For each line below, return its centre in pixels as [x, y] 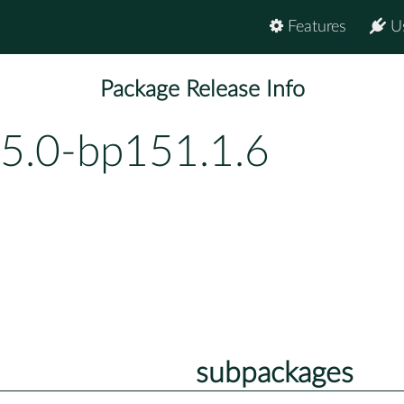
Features [315, 27]
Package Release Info [202, 90]
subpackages [274, 373]
